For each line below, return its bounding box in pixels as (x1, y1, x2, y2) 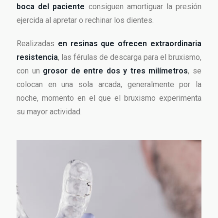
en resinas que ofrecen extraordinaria (57, 39, 202, 49)
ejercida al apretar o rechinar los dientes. (17, 16, 154, 25)
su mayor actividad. (17, 107, 82, 117)
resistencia (17, 53, 58, 62)
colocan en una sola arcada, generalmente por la (17, 80, 201, 90)
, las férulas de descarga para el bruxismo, (58, 53, 201, 62)
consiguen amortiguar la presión (85, 2, 202, 12)
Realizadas (17, 39, 58, 49)
